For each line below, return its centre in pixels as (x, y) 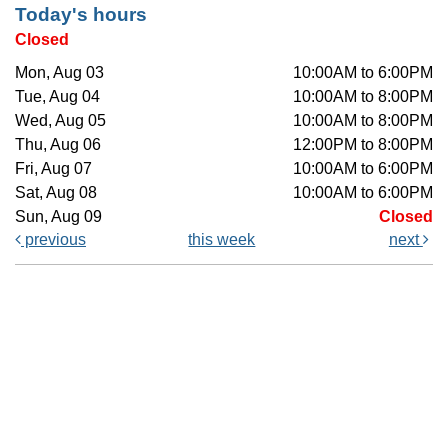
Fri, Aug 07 (53, 168)
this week (222, 239)
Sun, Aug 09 (58, 216)
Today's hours (81, 14)
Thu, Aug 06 (58, 144)
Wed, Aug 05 (60, 120)
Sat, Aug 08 (56, 192)
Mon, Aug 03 (59, 72)
